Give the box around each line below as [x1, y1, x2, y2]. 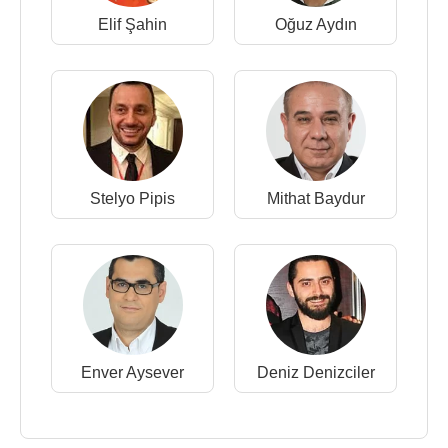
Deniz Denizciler [256, 364, 375, 382]
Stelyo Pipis [90, 190, 175, 208]
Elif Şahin [98, 16, 167, 34]
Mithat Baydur [266, 190, 365, 208]
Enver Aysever [81, 364, 184, 382]
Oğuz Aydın [274, 16, 357, 34]
